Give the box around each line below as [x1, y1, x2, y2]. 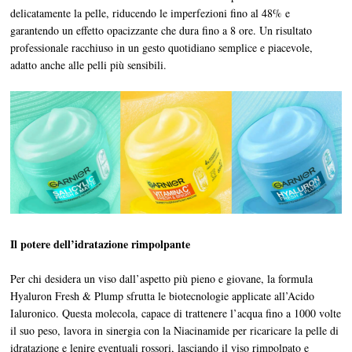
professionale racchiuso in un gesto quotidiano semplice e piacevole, [10, 39, 313, 55]
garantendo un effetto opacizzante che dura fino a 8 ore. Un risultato [10, 22, 313, 38]
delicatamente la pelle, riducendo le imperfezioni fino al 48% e [10, 5, 291, 20]
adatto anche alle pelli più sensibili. [10, 57, 167, 72]
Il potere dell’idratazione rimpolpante [10, 236, 191, 253]
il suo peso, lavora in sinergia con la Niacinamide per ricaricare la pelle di [10, 323, 339, 339]
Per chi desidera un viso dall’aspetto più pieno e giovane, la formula [10, 271, 313, 287]
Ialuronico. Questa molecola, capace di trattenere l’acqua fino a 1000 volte [10, 306, 342, 321]
